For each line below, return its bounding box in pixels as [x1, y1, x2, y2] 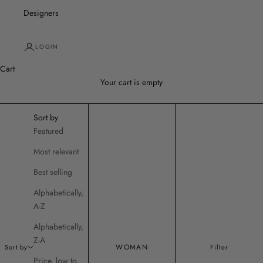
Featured [33, 125, 64, 137]
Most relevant [33, 146, 79, 157]
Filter [210, 242, 228, 252]
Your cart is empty [100, 76, 163, 88]
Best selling [33, 166, 73, 178]
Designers [23, 7, 59, 19]
